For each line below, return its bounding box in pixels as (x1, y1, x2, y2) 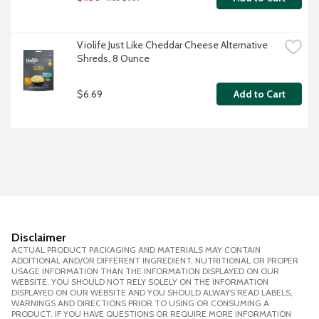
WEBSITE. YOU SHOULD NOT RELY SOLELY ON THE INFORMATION (11, 276, 268, 288)
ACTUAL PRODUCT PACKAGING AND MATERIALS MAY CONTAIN (11, 244, 261, 256)
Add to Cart (233, 88, 286, 101)
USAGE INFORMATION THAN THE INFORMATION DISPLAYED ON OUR (11, 266, 279, 277)
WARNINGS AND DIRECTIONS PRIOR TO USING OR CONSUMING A (11, 298, 269, 309)
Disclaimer (11, 231, 66, 245)
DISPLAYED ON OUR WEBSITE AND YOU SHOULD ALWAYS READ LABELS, (11, 287, 293, 298)
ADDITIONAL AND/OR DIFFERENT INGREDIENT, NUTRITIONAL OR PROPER (11, 255, 298, 266)
